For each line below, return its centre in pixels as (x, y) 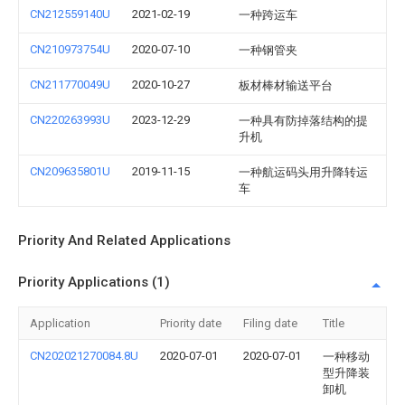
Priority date (191, 323)
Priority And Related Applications (124, 240)
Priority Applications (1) (94, 282)
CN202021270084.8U (84, 356)
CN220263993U (70, 120)
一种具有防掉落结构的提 (303, 121)
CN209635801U (70, 171)
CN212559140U (70, 14)
